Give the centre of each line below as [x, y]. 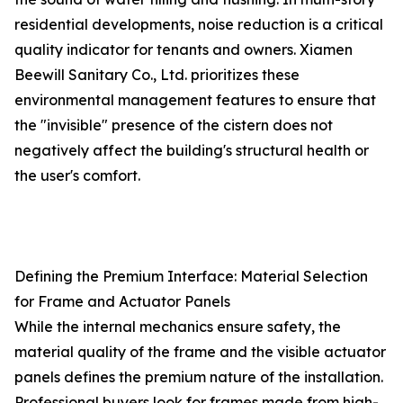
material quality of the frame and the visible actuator [200, 352]
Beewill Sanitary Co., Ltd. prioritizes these [157, 75]
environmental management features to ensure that [195, 100]
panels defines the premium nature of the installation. [199, 377]
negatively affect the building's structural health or [192, 150]
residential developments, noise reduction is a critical [199, 24]
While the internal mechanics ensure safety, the [178, 327]
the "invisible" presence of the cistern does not [174, 125]
